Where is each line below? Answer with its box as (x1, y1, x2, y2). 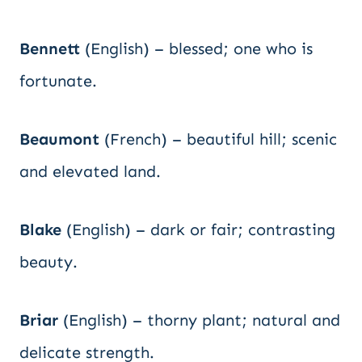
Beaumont (19, 129, 99, 149)
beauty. (19, 252, 78, 271)
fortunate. (19, 71, 97, 90)
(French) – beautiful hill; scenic (99, 129, 337, 149)
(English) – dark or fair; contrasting (61, 220, 335, 239)
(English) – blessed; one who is (80, 39, 313, 58)
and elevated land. (19, 162, 161, 181)
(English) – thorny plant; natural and (58, 310, 340, 330)
